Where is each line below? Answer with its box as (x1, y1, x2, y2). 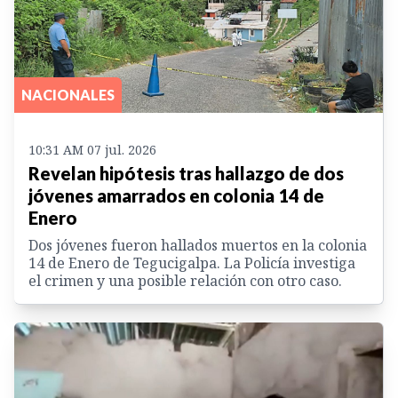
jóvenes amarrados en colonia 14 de (28, 185, 324, 207)
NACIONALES (21, 86, 115, 104)
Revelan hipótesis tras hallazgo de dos (28, 163, 344, 185)
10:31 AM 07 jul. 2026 (28, 141, 156, 159)
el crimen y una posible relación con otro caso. (28, 271, 342, 291)
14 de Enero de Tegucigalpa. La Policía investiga (28, 253, 355, 274)
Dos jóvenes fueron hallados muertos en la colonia (28, 235, 367, 256)
